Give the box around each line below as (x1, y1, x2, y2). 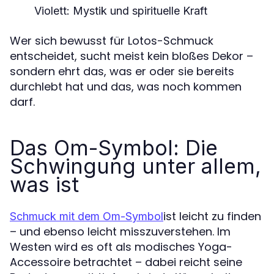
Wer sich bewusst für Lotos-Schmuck (10, 32, 213, 48)
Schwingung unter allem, (10, 153, 261, 179)
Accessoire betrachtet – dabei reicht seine (10, 254, 242, 270)
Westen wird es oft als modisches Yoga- (10, 239, 232, 254)
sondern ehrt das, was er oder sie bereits (10, 63, 234, 79)
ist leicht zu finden (163, 208, 261, 224)
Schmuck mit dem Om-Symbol (10, 209, 163, 223)
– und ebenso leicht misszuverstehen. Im (10, 223, 231, 239)
